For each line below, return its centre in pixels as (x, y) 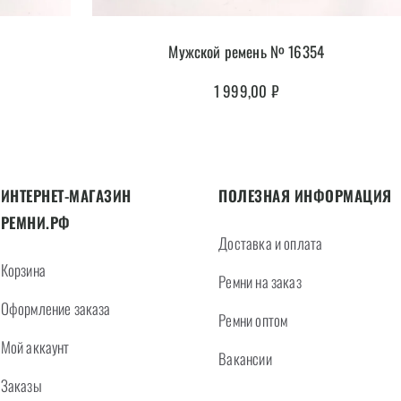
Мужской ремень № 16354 (247, 51)
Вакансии (245, 358)
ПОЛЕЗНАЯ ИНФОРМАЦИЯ (305, 195)
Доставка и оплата (271, 243)
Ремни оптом (253, 320)
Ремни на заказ (260, 281)
